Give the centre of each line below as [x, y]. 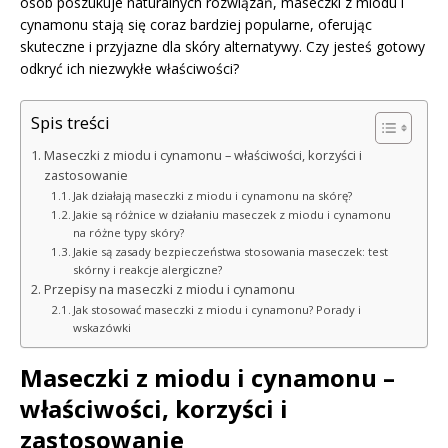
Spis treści [70, 122]
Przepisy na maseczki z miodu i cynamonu [169, 289]
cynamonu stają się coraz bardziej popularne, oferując [196, 24]
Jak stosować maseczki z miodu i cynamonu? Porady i [217, 309]
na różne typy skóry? [129, 232]
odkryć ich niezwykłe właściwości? [129, 68]
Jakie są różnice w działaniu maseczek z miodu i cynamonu [232, 214]
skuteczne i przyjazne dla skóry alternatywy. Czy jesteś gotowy [222, 46]
